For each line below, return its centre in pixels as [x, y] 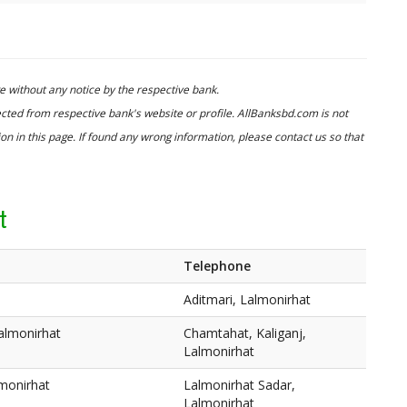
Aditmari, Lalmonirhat [247, 299]
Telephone [217, 266]
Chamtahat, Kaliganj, [245, 333]
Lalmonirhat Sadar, [239, 385]
